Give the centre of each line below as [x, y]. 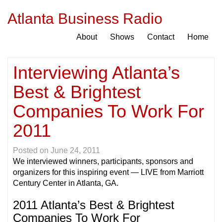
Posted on [32, 150]
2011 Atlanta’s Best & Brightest [94, 205]
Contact [161, 37]
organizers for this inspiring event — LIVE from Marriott [108, 172]
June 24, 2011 [75, 150]
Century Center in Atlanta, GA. [66, 183]
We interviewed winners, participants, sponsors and [103, 161]
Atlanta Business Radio [85, 19]
